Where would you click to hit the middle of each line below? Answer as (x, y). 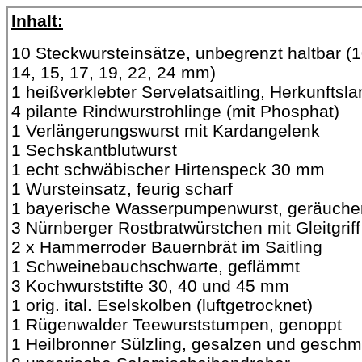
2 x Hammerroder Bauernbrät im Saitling (167, 247)
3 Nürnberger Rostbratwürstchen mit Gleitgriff (186, 227)
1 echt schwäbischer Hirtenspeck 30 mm (168, 169)
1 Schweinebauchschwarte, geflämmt (156, 266)
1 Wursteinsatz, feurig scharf (122, 189)
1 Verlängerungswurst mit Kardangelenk (166, 130)
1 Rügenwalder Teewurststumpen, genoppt (177, 324)
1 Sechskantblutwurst (94, 150)
